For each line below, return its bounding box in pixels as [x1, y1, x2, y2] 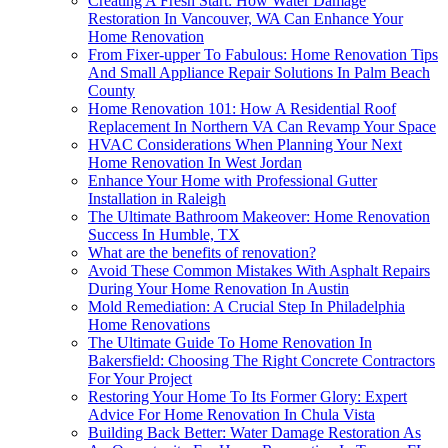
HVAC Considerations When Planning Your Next [88, 136, 402, 154]
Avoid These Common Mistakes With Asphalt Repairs [88, 262, 430, 280]
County [88, 82, 135, 100]
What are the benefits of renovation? [88, 244, 316, 262]
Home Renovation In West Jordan [88, 154, 302, 172]
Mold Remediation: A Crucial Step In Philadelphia [88, 298, 405, 316]
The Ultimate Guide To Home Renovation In [88, 334, 372, 352]
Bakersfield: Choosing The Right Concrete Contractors [88, 352, 435, 370]
